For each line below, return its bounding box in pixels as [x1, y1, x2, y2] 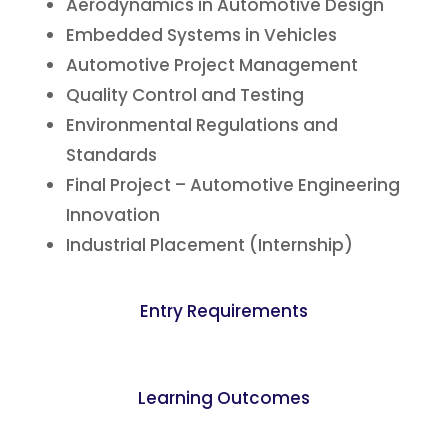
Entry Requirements [140, 299, 308, 323]
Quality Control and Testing [66, 83, 304, 107]
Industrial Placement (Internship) [66, 233, 353, 257]
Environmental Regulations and [66, 113, 338, 137]
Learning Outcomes [138, 386, 310, 410]
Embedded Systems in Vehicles [66, 23, 337, 47]
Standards [66, 143, 157, 167]
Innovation [66, 203, 160, 227]
